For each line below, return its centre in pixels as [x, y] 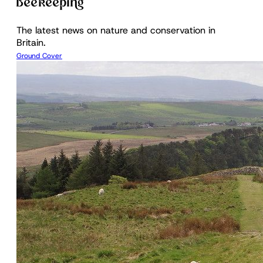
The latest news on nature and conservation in [116, 30]
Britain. [31, 42]
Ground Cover [39, 55]
